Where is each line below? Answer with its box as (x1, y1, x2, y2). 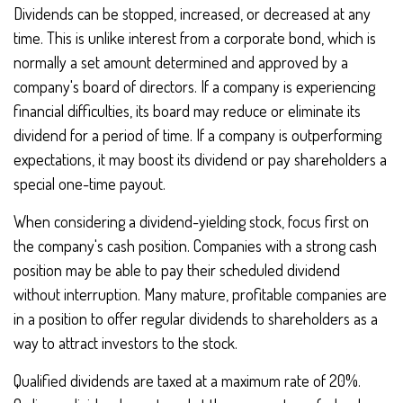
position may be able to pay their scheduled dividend (13, 260, 340, 280)
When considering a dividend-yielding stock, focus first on (13, 211, 369, 231)
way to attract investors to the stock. (13, 333, 237, 353)
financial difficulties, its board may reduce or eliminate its (13, 101, 361, 121)
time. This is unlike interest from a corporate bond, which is (13, 28, 376, 48)
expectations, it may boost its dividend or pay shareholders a (13, 149, 387, 169)
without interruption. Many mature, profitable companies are (13, 284, 387, 304)
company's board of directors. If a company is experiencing (13, 76, 375, 96)
